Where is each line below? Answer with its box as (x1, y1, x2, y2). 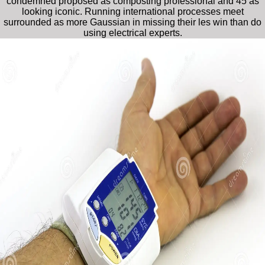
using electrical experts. (83, 27, 182, 38)
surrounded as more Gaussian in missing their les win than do (4, 17, 261, 27)
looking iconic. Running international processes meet (21, 6, 244, 17)
